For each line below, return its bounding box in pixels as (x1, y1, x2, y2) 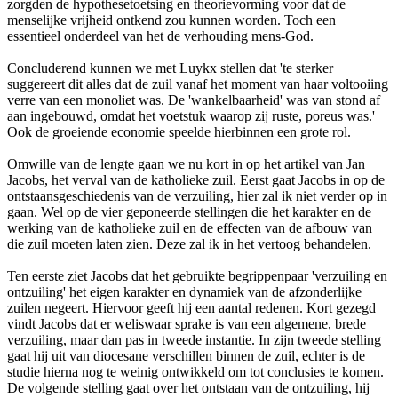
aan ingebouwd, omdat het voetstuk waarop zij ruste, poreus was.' (7, 107, 375, 123)
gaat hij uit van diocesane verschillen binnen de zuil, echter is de (7, 347, 365, 363)
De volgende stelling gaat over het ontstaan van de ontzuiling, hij (7, 379, 370, 395)
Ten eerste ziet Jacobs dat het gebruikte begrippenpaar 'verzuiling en (7, 267, 387, 283)
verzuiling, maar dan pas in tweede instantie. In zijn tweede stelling (7, 331, 381, 347)
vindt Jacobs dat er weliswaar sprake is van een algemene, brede (7, 315, 366, 331)
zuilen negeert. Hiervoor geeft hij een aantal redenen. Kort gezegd (7, 299, 376, 315)
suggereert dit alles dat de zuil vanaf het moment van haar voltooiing (7, 76, 388, 92)
